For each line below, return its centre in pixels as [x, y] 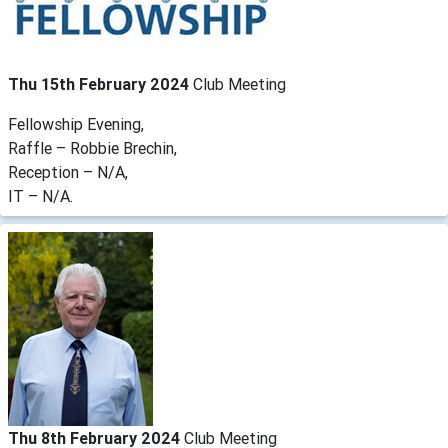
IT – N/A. [40, 195]
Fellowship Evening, [76, 123]
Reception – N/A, [68, 171]
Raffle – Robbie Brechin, [92, 147]
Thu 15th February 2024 [100, 83]
